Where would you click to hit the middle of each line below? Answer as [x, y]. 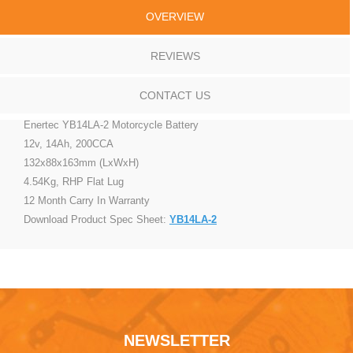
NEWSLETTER [176, 340]
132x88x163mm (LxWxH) [81, 162]
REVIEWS [175, 56]
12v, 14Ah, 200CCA [69, 143]
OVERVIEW [175, 16]
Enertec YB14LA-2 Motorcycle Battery [111, 124]
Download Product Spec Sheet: [97, 219]
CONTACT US [175, 95]
